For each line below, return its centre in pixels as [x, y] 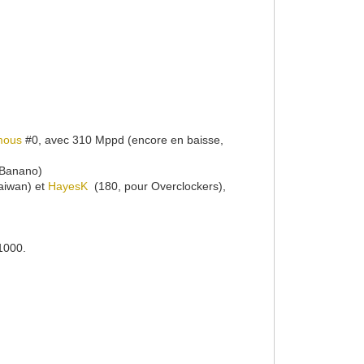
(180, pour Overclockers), [157, 186]
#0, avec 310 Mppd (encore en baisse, [125, 140]
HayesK [68, 186]
